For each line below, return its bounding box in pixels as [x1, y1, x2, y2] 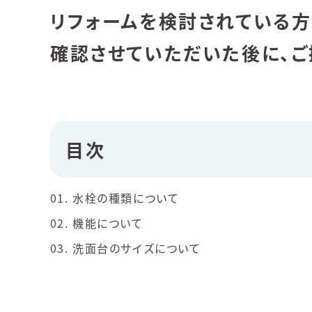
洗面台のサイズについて [72, 240, 201, 256]
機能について [72, 214, 143, 231]
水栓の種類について [72, 189, 180, 206]
